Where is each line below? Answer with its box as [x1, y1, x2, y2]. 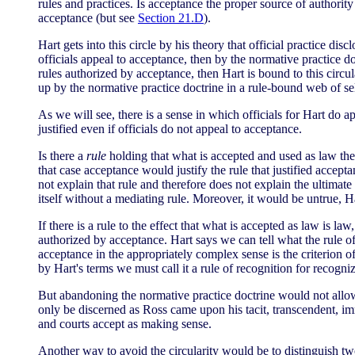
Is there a [38, 149, 86, 162]
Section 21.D [138, 11, 204, 25]
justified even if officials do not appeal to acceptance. [38, 122, 302, 136]
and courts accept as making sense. [38, 317, 212, 330]
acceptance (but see [38, 11, 138, 25]
